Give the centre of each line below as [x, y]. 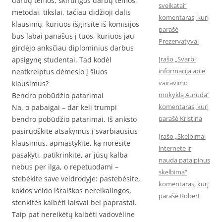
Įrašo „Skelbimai [182, 136]
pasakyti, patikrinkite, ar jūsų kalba [70, 155]
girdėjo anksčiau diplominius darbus [73, 48]
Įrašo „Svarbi [177, 59]
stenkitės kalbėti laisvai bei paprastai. [74, 202]
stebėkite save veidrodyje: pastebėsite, [76, 179]
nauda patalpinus [184, 160]
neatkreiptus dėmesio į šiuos [60, 72]
